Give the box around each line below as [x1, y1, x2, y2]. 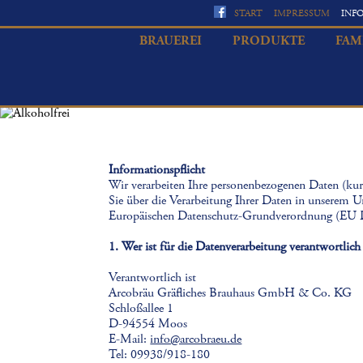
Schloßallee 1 [109, 300, 174, 317]
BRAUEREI [139, 32, 202, 49]
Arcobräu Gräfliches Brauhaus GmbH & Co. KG [109, 284, 352, 301]
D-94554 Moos [109, 315, 188, 332]
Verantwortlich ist [109, 269, 197, 286]
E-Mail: [109, 331, 151, 348]
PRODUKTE [232, 32, 305, 49]
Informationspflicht [109, 161, 206, 178]
